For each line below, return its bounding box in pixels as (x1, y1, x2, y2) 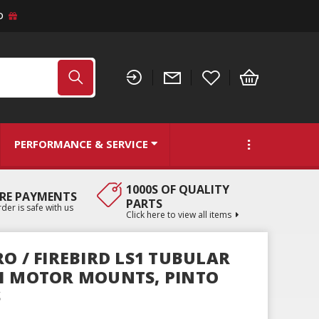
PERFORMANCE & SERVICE (14, 137, 148, 152)
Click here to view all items (125, 208, 231, 221)
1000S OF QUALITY (125, 181, 229, 197)
